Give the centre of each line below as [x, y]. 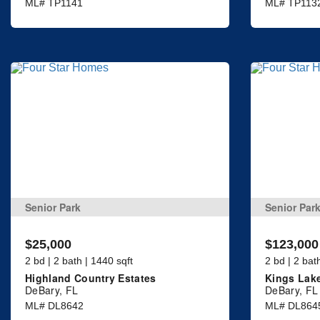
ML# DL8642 [54, 305]
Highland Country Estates [91, 277]
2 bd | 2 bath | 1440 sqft [79, 260]
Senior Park [53, 207]
